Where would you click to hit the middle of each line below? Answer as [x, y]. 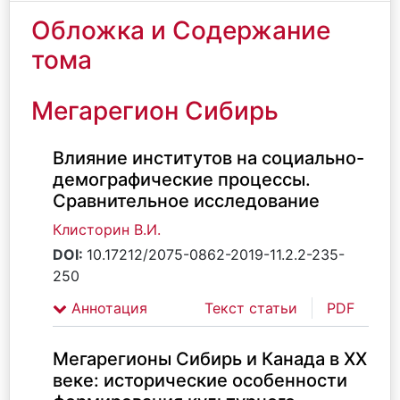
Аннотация [107, 308]
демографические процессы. [182, 179]
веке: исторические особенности [200, 380]
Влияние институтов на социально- [208, 158]
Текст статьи [251, 308]
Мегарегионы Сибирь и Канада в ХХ [210, 359]
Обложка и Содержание [181, 30]
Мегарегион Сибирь [155, 111]
